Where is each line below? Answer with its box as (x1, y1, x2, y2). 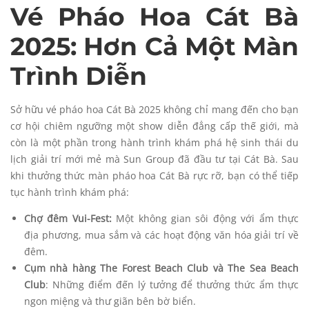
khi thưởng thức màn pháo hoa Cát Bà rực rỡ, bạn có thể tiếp (10, 169, 299, 183)
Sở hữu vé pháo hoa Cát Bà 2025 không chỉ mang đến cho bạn (10, 103, 299, 117)
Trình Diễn (10, 61, 147, 92)
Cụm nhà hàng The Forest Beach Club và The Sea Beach (24, 261, 299, 275)
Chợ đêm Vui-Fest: (24, 212, 112, 226)
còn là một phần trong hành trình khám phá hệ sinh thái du (10, 136, 299, 150)
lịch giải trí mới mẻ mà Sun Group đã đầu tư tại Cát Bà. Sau (10, 152, 299, 166)
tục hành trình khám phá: (10, 186, 129, 199)
